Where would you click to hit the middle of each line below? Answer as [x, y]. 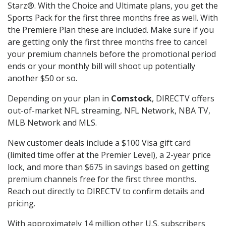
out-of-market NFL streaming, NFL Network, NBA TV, [109, 111]
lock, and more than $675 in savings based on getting [108, 167]
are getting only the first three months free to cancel [107, 42]
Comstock [131, 99]
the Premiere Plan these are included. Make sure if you [111, 30]
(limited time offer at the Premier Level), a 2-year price [109, 155]
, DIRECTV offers [183, 99]
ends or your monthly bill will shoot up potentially [101, 66]
